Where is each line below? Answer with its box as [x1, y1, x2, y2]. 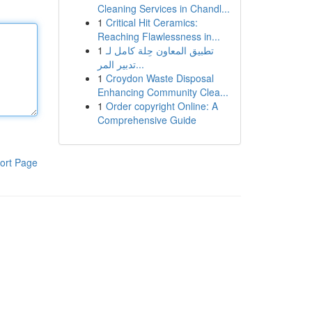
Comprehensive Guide [97, 113, 196, 127]
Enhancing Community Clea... [97, 85, 228, 99]
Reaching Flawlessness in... [97, 29, 220, 43]
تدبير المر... [135, 57, 144, 71]
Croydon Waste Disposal [105, 71, 214, 85]
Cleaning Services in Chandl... [97, 1, 230, 15]
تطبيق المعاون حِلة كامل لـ [105, 43, 214, 57]
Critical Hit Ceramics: [105, 15, 198, 29]
